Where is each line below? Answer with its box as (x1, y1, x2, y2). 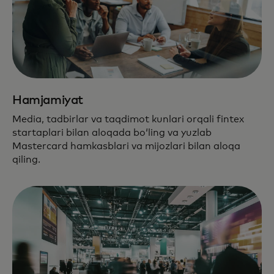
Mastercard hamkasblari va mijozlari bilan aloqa (12, 141, 240, 151)
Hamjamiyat (12, 94, 83, 106)
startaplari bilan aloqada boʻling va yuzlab (12, 127, 212, 138)
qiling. (12, 154, 40, 165)
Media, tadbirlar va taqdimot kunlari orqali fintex (12, 114, 244, 124)
